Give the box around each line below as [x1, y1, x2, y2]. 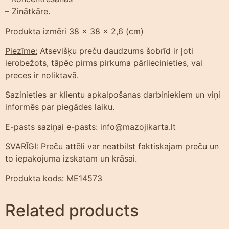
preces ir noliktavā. [5, 70, 79, 80]
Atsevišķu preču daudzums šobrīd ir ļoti [37, 45, 193, 56]
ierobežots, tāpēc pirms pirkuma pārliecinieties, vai [5, 58, 202, 68]
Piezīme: [5, 45, 37, 56]
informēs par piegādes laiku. [5, 102, 114, 112]
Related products [5, 200, 139, 220]
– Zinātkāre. [5, 6, 50, 17]
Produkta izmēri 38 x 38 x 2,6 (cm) [5, 26, 144, 36]
